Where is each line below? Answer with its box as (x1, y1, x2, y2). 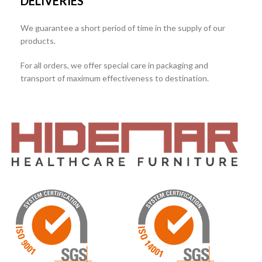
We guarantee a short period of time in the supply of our (20, 23, 225, 33)
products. (20, 36, 56, 46)
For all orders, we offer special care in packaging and (20, 60, 208, 70)
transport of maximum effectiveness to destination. (20, 73, 209, 83)
